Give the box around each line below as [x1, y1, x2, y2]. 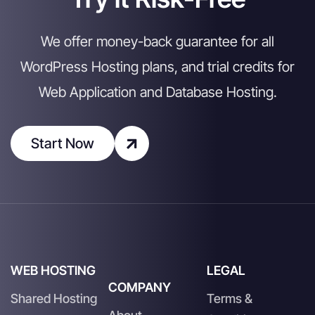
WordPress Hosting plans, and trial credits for [20, 58, 295, 75]
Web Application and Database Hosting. [38, 83, 277, 101]
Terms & [206, 290, 252, 306]
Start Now [31, 134, 94, 152]
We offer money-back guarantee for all [41, 32, 274, 50]
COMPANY [108, 279, 172, 295]
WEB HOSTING [11, 262, 96, 278]
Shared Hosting [11, 290, 97, 306]
